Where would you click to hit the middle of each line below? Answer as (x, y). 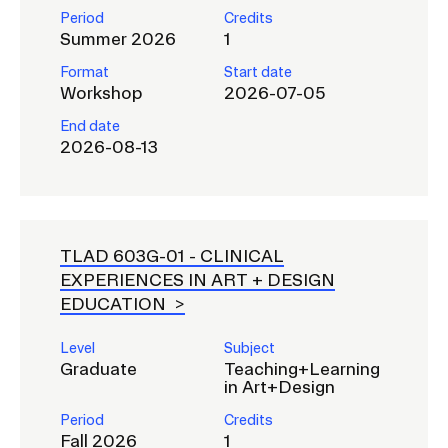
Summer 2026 (118, 38)
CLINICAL (242, 255)
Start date (258, 72)
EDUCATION (115, 303)
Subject (249, 348)
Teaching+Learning (302, 368)
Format (84, 72)
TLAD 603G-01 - (130, 255)
